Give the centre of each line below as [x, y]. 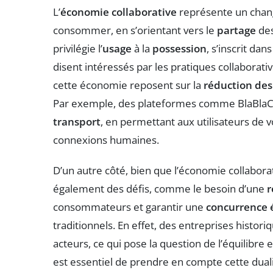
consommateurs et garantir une [129, 207]
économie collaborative [119, 12]
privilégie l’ [78, 49]
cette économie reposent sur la [128, 85]
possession [179, 49]
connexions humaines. [106, 140]
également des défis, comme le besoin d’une [160, 189]
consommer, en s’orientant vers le [135, 30]
